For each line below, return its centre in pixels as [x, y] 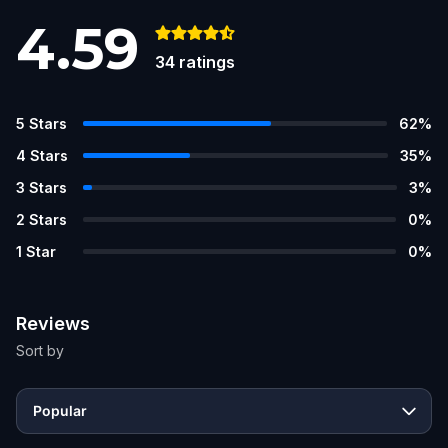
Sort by [40, 350]
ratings [207, 61]
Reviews [53, 323]
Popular [60, 410]
